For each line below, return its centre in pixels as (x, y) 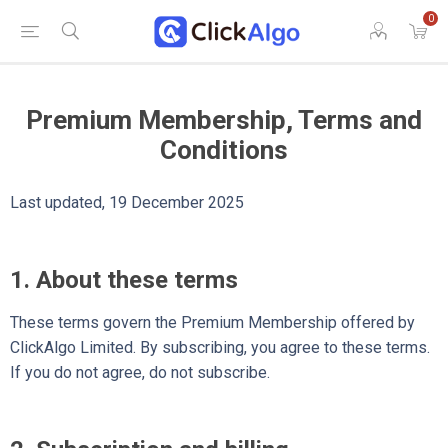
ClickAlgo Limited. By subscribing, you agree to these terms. (220, 347)
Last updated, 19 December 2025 (127, 202)
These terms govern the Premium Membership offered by (212, 322)
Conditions (224, 150)
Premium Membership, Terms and (224, 120)
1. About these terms (124, 279)
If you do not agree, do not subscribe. (140, 372)
